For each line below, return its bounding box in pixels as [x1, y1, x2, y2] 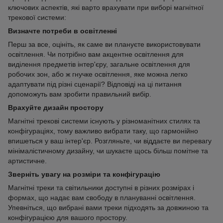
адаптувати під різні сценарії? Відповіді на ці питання [8, 80, 182, 89]
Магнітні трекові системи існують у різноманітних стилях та [8, 117, 200, 125]
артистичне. [8, 157, 47, 165]
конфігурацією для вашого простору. [8, 214, 127, 222]
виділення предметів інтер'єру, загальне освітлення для [8, 60, 190, 69]
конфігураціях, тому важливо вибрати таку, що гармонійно [8, 127, 198, 135]
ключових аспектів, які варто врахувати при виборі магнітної [8, 3, 204, 12]
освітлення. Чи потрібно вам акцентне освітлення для [8, 50, 184, 59]
